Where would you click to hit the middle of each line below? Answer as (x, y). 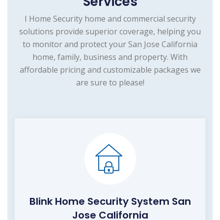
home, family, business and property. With (110, 57)
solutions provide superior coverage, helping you (110, 31)
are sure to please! (110, 82)
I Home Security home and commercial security (110, 18)
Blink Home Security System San (110, 201)
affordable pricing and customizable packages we (110, 69)
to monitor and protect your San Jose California (110, 44)
